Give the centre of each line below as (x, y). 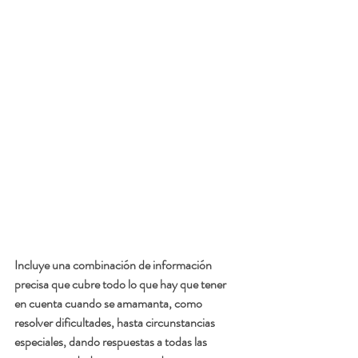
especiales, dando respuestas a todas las (112, 342)
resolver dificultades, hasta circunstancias (116, 323)
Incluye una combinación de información (114, 265)
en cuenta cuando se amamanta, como (109, 304)
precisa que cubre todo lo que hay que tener (121, 284)
